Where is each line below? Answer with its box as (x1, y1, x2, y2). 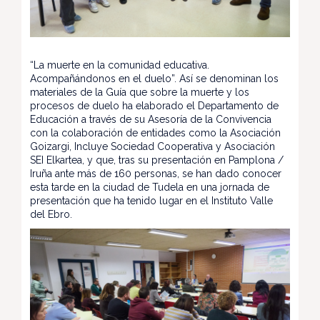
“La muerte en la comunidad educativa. (30, 59, 209, 71)
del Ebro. (30, 208, 72, 220)
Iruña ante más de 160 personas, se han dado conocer (30, 167, 281, 179)
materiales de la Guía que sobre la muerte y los (30, 86, 249, 98)
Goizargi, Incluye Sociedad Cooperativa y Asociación (30, 140, 275, 152)
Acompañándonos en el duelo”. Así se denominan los (30, 72, 279, 84)
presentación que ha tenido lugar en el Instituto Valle (30, 194, 273, 206)
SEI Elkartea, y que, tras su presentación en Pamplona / (30, 154, 284, 166)
